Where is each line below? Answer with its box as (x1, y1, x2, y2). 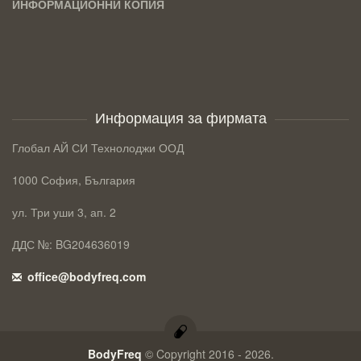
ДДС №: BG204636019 (12, 236, 130, 253)
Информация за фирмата (94, 106, 267, 128)
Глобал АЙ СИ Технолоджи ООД (12, 139, 184, 156)
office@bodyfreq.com (24, 268, 146, 285)
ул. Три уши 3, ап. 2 (12, 204, 116, 221)
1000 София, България (12, 172, 135, 189)
